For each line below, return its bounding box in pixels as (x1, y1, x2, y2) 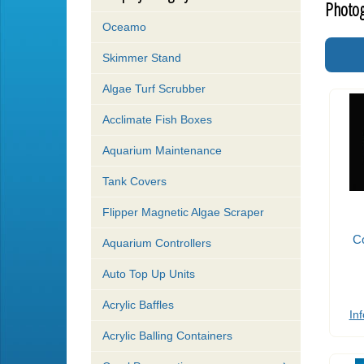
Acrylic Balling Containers (102, 329, 232, 343)
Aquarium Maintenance (102, 144, 222, 158)
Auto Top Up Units (102, 267, 195, 281)
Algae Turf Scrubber (102, 82, 206, 96)
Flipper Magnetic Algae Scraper (102, 206, 264, 219)
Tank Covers (102, 175, 167, 188)
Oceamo (102, 20, 146, 34)
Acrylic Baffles (102, 298, 174, 312)
